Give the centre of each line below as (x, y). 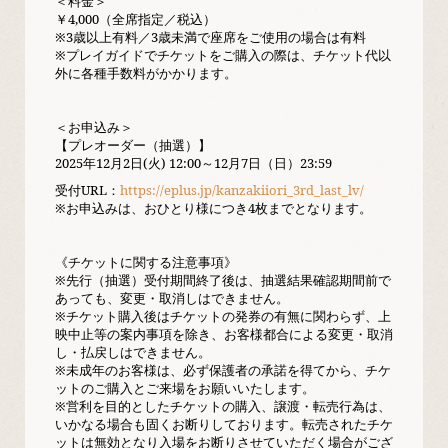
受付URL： (87, 190)
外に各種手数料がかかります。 (146, 73)
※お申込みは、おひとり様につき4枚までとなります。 (213, 208)
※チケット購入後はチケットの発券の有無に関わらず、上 (223, 316)
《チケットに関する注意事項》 (152, 262)
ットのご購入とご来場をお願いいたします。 (185, 388)
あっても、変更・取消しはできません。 (172, 298)
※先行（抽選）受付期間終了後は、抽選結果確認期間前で (223, 280)
